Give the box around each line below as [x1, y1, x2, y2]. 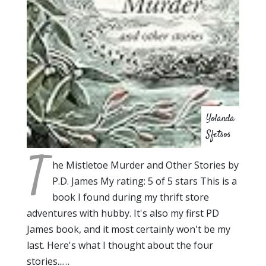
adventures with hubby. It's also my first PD [27, 207, 219, 220]
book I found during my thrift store [52, 191, 209, 204]
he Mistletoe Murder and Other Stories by [52, 159, 239, 172]
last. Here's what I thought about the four [27, 239, 213, 252]
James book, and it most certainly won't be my [27, 223, 230, 236]
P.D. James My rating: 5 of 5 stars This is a [52, 175, 237, 188]
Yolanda [206, 112, 235, 126]
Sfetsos [206, 128, 231, 142]
